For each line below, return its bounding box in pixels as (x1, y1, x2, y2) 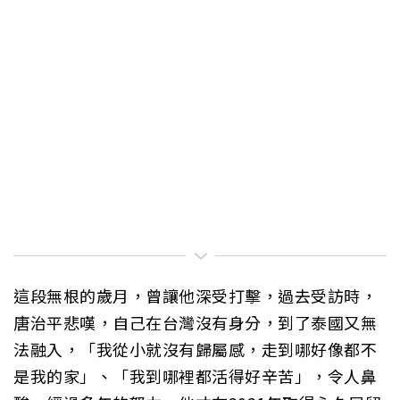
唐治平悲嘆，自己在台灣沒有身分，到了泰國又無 (13, 311, 377, 335)
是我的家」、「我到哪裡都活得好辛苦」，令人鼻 (13, 364, 377, 388)
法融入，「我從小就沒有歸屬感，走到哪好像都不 (13, 337, 377, 362)
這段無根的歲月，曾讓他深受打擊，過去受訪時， (13, 284, 377, 308)
